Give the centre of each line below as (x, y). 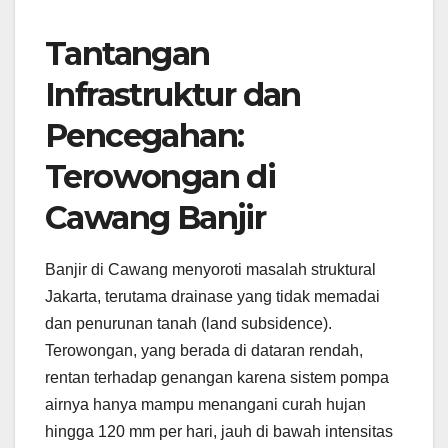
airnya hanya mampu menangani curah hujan (205, 404)
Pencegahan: (144, 135)
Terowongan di (160, 176)
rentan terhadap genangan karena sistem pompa (217, 377)
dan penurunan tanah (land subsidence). (188, 323)
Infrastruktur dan (173, 94)
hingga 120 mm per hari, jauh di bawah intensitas (219, 431)
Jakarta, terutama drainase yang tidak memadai (212, 296)
